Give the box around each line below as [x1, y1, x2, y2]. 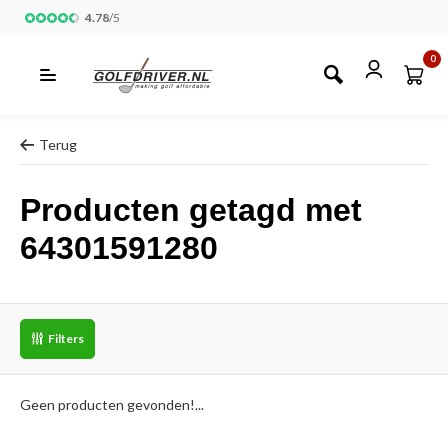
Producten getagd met [20, 192, 362, 228]
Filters [48, 331, 84, 346]
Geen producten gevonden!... [20, 396, 204, 413]
